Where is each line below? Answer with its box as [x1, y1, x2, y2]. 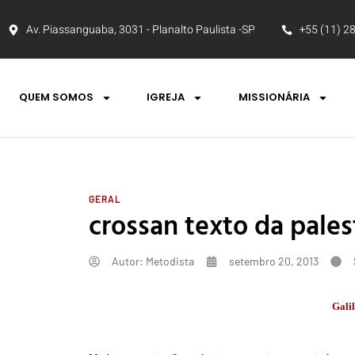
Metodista [143, 254, 194, 268]
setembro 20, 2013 [229, 254, 319, 268]
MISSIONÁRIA [238, 90, 310, 105]
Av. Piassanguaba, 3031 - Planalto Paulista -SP [25, 21, 255, 38]
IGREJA [147, 90, 185, 105]
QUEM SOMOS [19, 90, 94, 105]
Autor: [112, 254, 143, 268]
